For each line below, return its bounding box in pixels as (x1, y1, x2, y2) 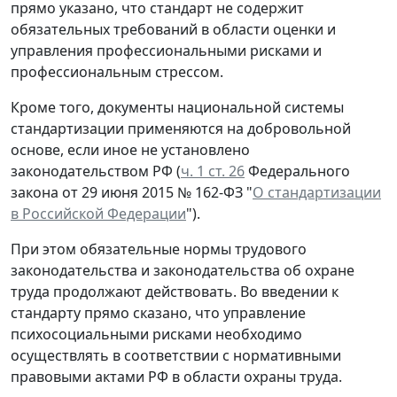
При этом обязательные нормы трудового (11, 239, 307, 260)
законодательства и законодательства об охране (11, 261, 354, 281)
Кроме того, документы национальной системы (11, 97, 344, 118)
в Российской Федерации (11, 204, 186, 224)
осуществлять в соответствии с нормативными (11, 346, 341, 366)
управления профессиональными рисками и (11, 41, 322, 61)
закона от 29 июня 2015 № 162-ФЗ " (11, 183, 253, 203)
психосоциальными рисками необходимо (11, 324, 302, 345)
